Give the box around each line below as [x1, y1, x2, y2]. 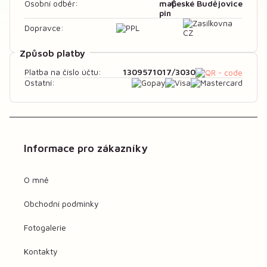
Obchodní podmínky [24, 198, 99, 209]
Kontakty [24, 246, 58, 257]
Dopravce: [24, 23, 64, 33]
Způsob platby [20, 47, 85, 58]
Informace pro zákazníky [24, 142, 148, 155]
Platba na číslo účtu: [24, 67, 101, 77]
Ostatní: [24, 78, 55, 88]
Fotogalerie [24, 222, 66, 233]
